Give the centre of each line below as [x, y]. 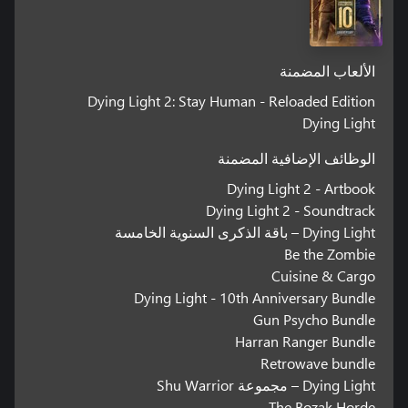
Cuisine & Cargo [324, 276]
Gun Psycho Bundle [315, 320]
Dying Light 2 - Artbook [301, 189]
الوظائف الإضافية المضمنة [297, 160]
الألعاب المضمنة [328, 72]
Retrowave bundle [318, 363]
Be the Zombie [330, 254]
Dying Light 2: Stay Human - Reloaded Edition [232, 101]
